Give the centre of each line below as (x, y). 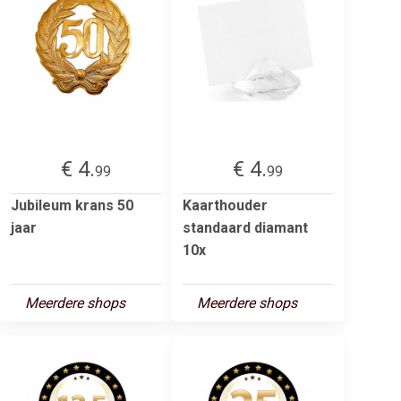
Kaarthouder (225, 205)
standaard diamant (245, 227)
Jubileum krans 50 (72, 205)
